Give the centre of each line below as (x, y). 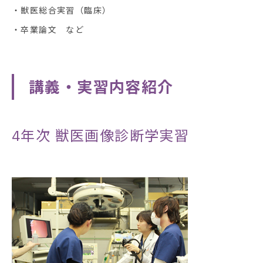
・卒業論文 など (48, 30)
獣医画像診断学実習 (120, 135)
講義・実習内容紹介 (101, 87)
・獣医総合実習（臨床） (62, 10)
